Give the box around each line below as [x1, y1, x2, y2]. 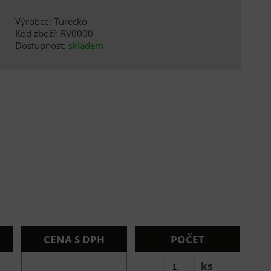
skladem [68, 39, 103, 52]
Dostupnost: [15, 39, 68, 52]
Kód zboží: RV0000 [15, 27, 93, 40]
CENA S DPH [44, 232, 105, 246]
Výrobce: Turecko [15, 15, 87, 28]
